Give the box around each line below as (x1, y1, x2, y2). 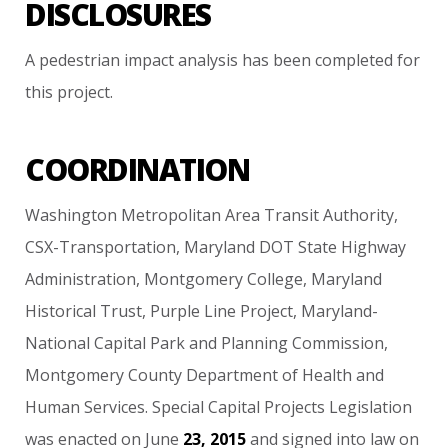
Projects (264, 395, 326, 418)
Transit (264, 203, 320, 226)
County (128, 363, 183, 386)
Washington (25, 203, 118, 226)
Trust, (100, 299, 147, 322)
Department (186, 363, 279, 386)
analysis (178, 48, 239, 71)
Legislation (329, 395, 413, 418)
